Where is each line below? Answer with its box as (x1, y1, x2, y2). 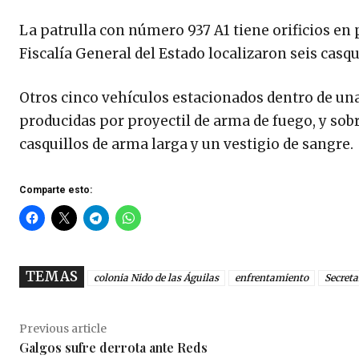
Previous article (19, 321, 107, 336)
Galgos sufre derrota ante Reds (19, 338, 208, 356)
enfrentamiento (235, 271, 309, 284)
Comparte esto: (19, 184, 92, 196)
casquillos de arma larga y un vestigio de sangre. (19, 135, 353, 153)
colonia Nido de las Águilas (94, 271, 219, 284)
